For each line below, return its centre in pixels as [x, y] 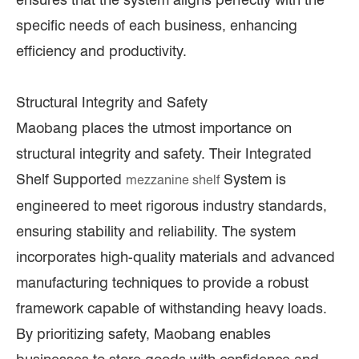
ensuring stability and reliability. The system [156, 232]
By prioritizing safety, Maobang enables [143, 334]
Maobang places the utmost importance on [154, 128]
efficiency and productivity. [101, 51]
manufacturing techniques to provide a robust [162, 283]
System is [253, 179]
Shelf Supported [71, 179]
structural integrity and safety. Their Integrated [164, 154]
